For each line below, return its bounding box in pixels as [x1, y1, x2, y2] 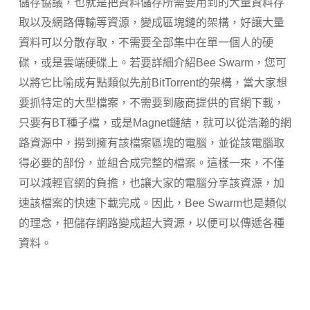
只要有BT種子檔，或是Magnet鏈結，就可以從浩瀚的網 [18, 117, 291, 129]
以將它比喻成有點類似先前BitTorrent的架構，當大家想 [18, 77, 287, 89]
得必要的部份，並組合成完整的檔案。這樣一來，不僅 [18, 157, 284, 169]
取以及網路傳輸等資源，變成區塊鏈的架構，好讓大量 [18, 17, 284, 28]
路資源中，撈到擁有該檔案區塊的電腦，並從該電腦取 [18, 137, 284, 149]
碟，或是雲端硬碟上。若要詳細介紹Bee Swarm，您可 [18, 57, 286, 69]
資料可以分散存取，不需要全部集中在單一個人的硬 [18, 37, 273, 48]
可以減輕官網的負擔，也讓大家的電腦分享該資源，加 [18, 177, 284, 189]
